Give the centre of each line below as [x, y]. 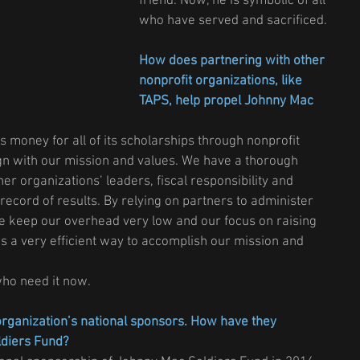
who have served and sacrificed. [233, 21]
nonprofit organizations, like [222, 82]
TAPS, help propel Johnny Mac [228, 102]
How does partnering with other [233, 61]
